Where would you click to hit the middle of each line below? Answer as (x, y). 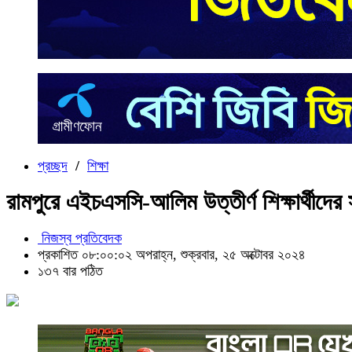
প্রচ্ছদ (53, 166)
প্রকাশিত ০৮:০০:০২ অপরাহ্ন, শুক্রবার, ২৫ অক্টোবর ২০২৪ (172, 255)
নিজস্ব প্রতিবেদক (80, 238)
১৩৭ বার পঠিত (70, 271)
